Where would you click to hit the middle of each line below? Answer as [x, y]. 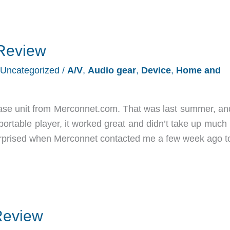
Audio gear [112, 70]
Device [156, 70]
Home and [198, 70]
